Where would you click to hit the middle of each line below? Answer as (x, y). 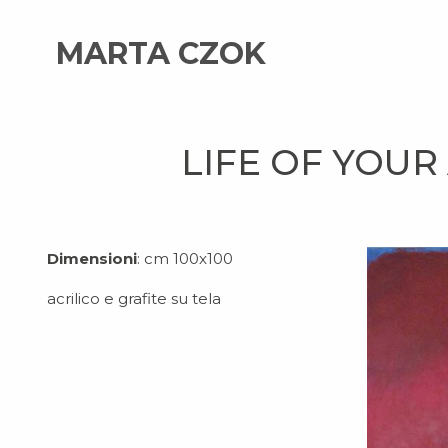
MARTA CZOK (161, 54)
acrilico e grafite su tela (134, 298)
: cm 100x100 (185, 258)
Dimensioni (92, 258)
